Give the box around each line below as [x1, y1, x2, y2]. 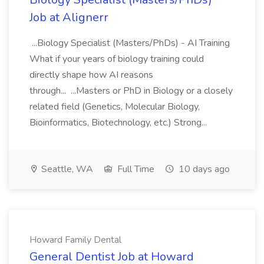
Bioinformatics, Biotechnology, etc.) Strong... [29, 116, 209, 129]
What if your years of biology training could [29, 52, 204, 65]
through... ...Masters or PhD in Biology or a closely [29, 84, 233, 97]
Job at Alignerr [29, 9, 108, 25]
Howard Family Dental [29, 233, 121, 246]
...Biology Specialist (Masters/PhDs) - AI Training [29, 37, 230, 49]
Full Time [115, 163, 154, 176]
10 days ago [176, 163, 230, 176]
